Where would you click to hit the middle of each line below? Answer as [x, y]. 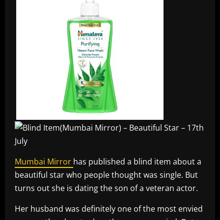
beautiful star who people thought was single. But [106, 175]
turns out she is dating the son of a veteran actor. [106, 188]
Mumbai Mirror [44, 162]
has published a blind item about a [137, 162]
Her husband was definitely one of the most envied [109, 209]
